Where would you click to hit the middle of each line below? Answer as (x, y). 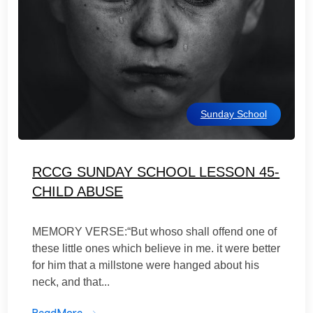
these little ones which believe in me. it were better (156, 248)
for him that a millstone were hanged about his (146, 265)
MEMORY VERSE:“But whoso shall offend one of (155, 232)
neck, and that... (71, 282)
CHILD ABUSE (78, 191)
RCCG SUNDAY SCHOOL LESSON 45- (156, 172)
